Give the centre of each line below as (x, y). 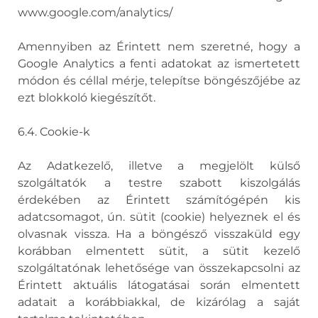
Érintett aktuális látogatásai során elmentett (159, 285)
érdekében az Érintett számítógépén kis (159, 200)
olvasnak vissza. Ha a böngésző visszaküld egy (159, 234)
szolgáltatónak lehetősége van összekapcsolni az (159, 268)
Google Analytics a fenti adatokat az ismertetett (159, 64)
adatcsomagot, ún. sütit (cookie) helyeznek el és (159, 217)
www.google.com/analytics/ (95, 12)
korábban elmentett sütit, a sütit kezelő (159, 251)
